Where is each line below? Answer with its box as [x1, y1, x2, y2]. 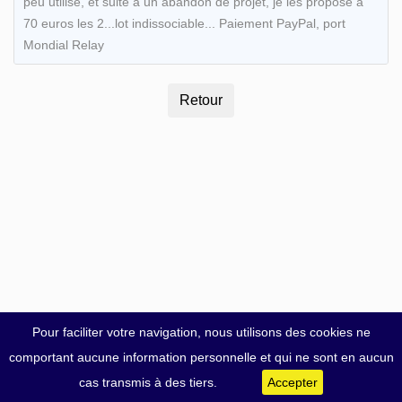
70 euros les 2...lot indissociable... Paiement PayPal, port [22, 15, 345, 31]
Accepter [267, 375, 318, 389]
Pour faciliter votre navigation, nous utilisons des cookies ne [31, 325, 371, 339]
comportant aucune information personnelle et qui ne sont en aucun [8, 350, 394, 364]
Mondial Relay [22, 37, 104, 52]
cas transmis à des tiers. [79, 375, 217, 389]
